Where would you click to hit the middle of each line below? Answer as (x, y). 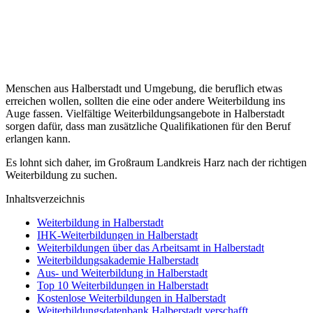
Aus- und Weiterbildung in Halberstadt (122, 272)
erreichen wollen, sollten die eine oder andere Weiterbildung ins (145, 101)
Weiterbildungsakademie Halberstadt (118, 260)
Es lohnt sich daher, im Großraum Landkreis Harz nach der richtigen (156, 162)
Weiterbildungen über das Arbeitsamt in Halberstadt (151, 247)
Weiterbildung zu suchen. (61, 175)
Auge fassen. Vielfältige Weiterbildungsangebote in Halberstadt (145, 113)
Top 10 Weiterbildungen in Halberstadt (123, 285)
